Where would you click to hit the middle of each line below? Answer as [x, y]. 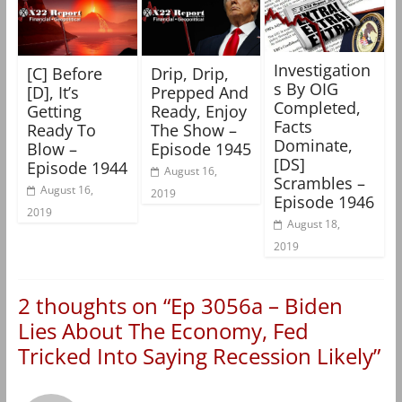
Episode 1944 [77, 167]
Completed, [318, 107]
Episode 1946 [324, 201]
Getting [54, 111]
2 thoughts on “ [94, 305]
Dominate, [314, 145]
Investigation [323, 70]
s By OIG [306, 88]
